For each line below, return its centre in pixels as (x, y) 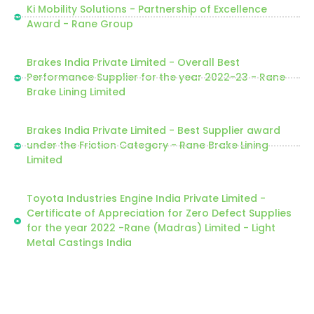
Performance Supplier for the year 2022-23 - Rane (156, 77)
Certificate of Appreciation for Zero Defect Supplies (159, 213)
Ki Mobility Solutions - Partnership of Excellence (146, 9)
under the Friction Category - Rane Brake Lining (147, 145)
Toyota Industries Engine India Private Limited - (146, 198)
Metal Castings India (79, 243)
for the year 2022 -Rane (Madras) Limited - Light (151, 228)
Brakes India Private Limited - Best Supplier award (153, 130)
